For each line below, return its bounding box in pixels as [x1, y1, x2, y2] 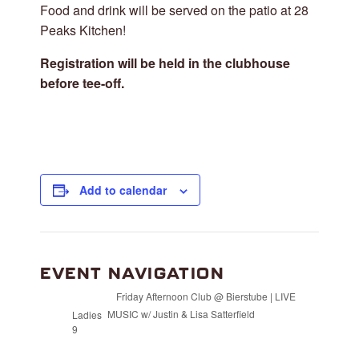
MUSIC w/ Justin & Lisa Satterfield [107, 307, 257, 321]
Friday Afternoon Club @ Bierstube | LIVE [115, 289, 296, 304]
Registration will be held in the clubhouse [40, 54, 290, 72]
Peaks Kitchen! [40, 21, 126, 39]
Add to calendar [79, 182, 167, 198]
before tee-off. [40, 74, 124, 92]
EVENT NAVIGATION [40, 264, 225, 282]
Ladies [72, 308, 102, 322]
